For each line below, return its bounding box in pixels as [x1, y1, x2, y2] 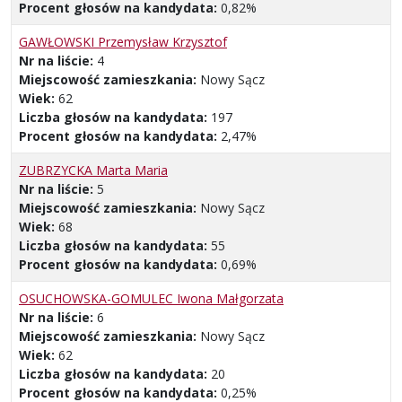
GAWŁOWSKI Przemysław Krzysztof [19, 32, 227, 50]
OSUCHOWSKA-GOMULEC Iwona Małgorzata [19, 289, 284, 307]
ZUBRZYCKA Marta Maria [19, 161, 168, 179]
